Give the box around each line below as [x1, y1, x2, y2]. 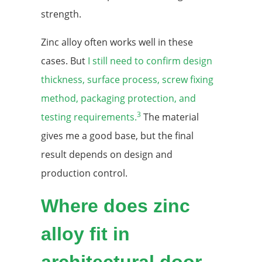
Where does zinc [41, 195, 190, 216]
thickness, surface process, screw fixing [41, 73, 213, 86]
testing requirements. [41, 110, 137, 123]
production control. [41, 166, 127, 180]
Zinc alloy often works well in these [41, 35, 193, 49]
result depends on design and [41, 147, 173, 161]
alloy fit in [41, 223, 130, 244]
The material [141, 110, 199, 123]
